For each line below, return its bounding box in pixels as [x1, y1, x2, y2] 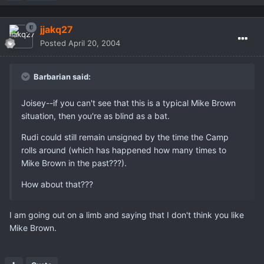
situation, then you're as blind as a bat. [21, 110, 170, 121]
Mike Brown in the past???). [21, 157, 127, 168]
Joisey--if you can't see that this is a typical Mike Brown [21, 97, 236, 108]
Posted [40, 38, 68, 48]
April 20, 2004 [68, 38, 120, 48]
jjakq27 [40, 23, 73, 35]
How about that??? [21, 179, 93, 189]
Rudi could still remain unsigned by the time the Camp [21, 131, 229, 142]
